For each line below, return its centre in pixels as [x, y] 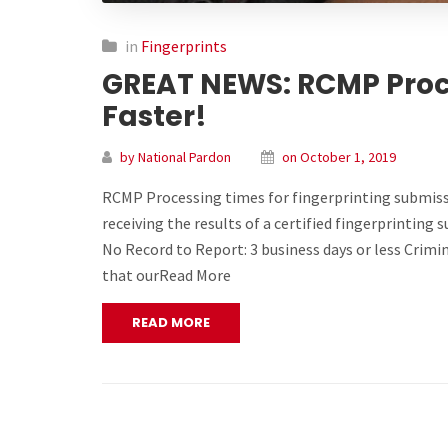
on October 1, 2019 [339, 157]
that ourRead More [166, 275]
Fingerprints [184, 46]
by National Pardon [175, 157]
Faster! [154, 117]
